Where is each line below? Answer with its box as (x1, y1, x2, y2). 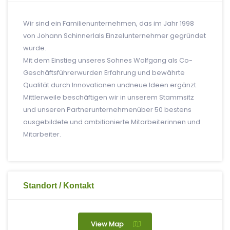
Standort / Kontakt (23, 181, 94, 190)
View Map (91, 219, 124, 229)
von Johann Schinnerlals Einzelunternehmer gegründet (23, 31, 206, 41)
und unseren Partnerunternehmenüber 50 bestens (23, 105, 191, 114)
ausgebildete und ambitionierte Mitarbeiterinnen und (23, 117, 200, 127)
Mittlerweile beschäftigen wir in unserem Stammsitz (23, 92, 194, 102)
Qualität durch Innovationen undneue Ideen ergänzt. (23, 80, 198, 90)
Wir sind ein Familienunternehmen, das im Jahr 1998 (23, 18, 194, 28)
